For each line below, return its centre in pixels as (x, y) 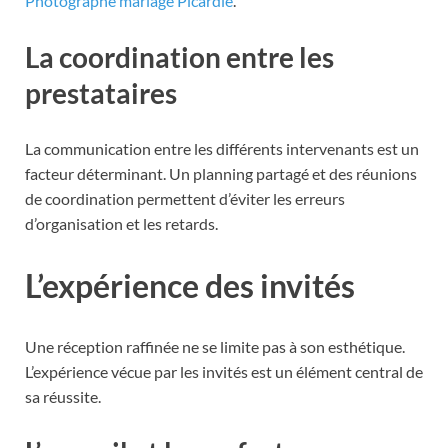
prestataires (101, 92)
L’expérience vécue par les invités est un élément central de (224, 372)
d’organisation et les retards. (121, 223)
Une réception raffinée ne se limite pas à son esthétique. (215, 347)
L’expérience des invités (190, 285)
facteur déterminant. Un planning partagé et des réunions (221, 173)
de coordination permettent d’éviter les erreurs (185, 198)
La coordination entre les (179, 56)
